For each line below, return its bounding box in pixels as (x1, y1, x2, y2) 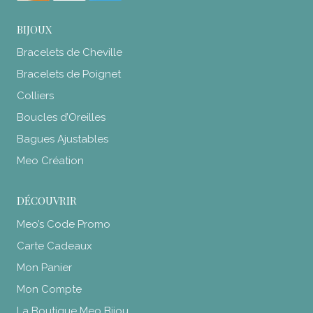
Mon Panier (17, 261, 72, 274)
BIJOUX (17, 22, 52, 36)
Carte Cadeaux (17, 240, 92, 252)
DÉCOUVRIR (17, 194, 77, 208)
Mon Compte (17, 283, 82, 296)
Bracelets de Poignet (17, 68, 121, 81)
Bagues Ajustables (17, 133, 108, 146)
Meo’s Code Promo (17, 218, 110, 231)
